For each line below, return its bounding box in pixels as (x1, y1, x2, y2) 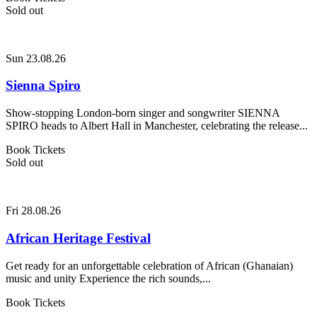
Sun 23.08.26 (6, 52, 66, 64)
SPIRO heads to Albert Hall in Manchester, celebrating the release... (6, 120, 308, 132)
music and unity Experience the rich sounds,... (6, 272, 211, 284)
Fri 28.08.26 (6, 204, 61, 217)
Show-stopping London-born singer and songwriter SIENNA (6, 107, 279, 120)
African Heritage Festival (6, 230, 151, 246)
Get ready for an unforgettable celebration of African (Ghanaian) (6, 259, 293, 272)
